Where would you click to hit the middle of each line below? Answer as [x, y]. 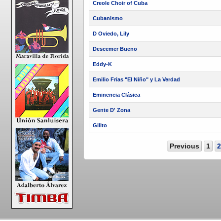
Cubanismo [108, 18]
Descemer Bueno [115, 49]
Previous [184, 146]
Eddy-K [102, 64]
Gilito [100, 125]
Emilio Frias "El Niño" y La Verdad [136, 79]
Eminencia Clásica [116, 94]
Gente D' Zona [111, 110]
